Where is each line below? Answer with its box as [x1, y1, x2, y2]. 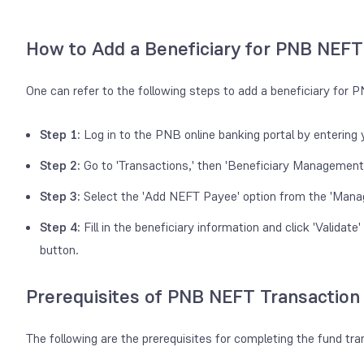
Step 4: [40, 218, 80, 236]
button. [40, 240, 79, 258]
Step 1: [40, 125, 80, 143]
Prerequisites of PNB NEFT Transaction [26, 283, 360, 310]
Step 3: [40, 187, 80, 205]
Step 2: [40, 156, 80, 174]
